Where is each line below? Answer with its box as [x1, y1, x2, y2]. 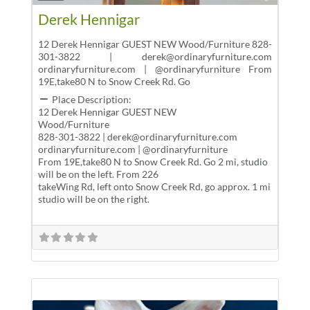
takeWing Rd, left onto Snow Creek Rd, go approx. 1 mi [37, 180, 271, 192]
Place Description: [52, 93, 132, 105]
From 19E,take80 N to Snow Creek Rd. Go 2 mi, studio [37, 155, 268, 167]
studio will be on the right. [37, 192, 149, 205]
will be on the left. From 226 [37, 167, 158, 180]
